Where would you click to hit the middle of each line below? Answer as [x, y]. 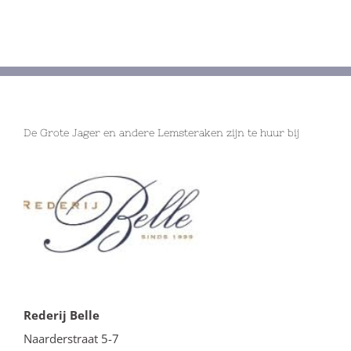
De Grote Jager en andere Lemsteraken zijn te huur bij [161, 132]
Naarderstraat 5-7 [71, 338]
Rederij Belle [62, 315]
